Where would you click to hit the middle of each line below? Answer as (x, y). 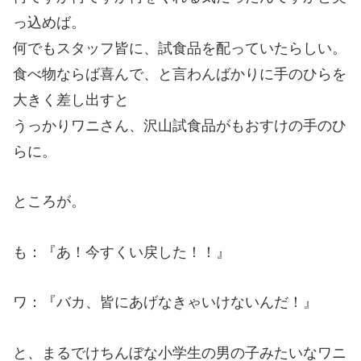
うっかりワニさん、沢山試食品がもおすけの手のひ (180, 125)
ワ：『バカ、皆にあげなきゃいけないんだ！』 (165, 303)
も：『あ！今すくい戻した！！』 (122, 252)
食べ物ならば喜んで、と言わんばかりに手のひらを (180, 74)
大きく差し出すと (71, 100)
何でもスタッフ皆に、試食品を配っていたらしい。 (180, 48)
